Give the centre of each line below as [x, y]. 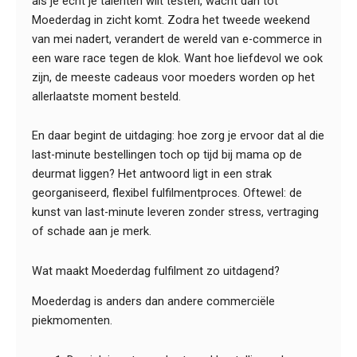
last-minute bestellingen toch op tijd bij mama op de [167, 155]
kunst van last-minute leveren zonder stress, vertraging [175, 212]
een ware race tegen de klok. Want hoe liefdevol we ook [177, 58]
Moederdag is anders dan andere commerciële [153, 302]
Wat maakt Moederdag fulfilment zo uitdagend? [156, 271]
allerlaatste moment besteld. [106, 96]
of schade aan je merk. [92, 231]
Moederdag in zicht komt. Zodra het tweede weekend [171, 20]
